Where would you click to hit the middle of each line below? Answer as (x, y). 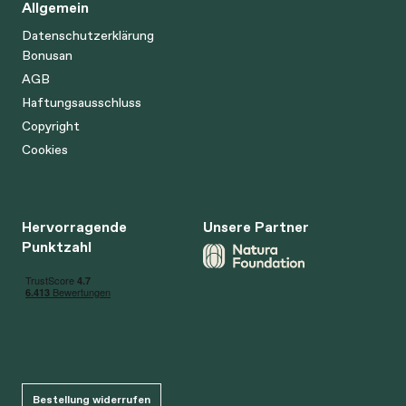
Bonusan (47, 56)
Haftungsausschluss (82, 103)
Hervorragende (74, 227)
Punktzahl (57, 247)
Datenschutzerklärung (88, 36)
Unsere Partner (256, 227)
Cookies (45, 150)
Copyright (51, 126)
